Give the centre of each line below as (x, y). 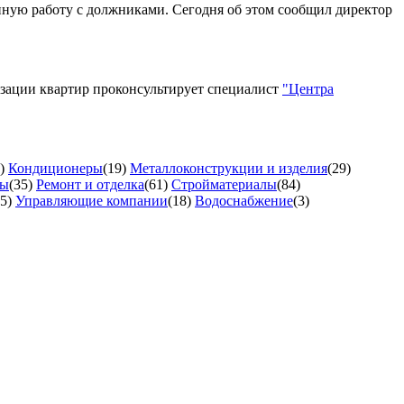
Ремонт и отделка (90, 184)
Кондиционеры (55, 168)
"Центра (308, 88)
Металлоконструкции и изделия (229, 168)
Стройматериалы (224, 184)
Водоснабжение (244, 200)
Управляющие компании (92, 200)
